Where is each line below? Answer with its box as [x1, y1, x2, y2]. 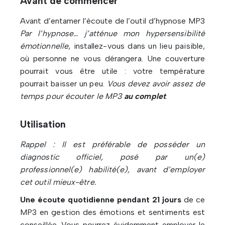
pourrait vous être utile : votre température [20, 66, 205, 76]
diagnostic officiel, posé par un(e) [20, 152, 205, 162]
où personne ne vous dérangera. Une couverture [20, 54, 205, 64]
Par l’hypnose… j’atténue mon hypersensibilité [20, 29, 205, 39]
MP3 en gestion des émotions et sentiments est [20, 207, 205, 217]
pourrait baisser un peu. [20, 79, 107, 89]
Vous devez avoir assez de [106, 79, 205, 89]
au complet [122, 91, 166, 101]
